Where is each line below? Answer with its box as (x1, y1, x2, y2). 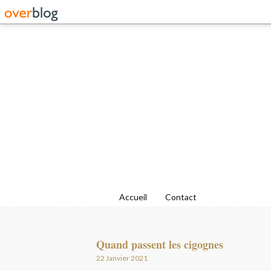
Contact (165, 192, 197, 202)
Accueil (119, 192, 147, 202)
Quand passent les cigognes (96, 237, 223, 252)
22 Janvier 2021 (96, 253, 148, 263)
